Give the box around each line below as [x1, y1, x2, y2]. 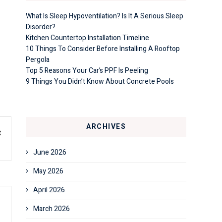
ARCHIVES [86, 121, 126, 132]
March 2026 [33, 204, 70, 214]
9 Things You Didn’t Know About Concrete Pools [26, 76, 174, 87]
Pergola [26, 55, 50, 65]
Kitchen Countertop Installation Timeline [26, 33, 149, 43]
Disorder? [26, 22, 55, 32]
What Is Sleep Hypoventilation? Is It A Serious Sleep [26, 11, 183, 21]
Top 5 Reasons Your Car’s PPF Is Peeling [26, 65, 148, 76]
